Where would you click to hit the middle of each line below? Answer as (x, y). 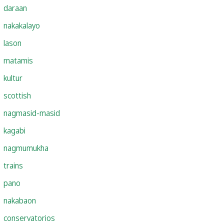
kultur (13, 78)
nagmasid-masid (32, 113)
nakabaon (20, 200)
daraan (15, 8)
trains (13, 165)
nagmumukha (26, 148)
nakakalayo (22, 25)
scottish (17, 95)
